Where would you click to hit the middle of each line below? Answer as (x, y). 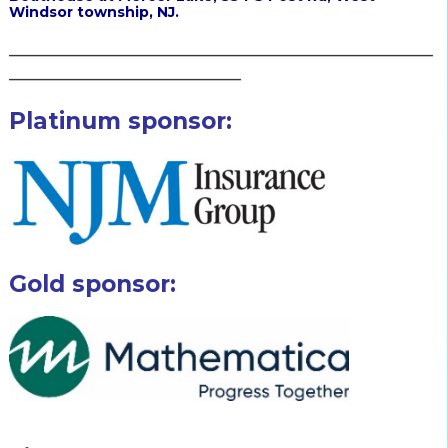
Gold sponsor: (92, 284)
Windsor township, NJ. (93, 12)
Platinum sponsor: (120, 121)
